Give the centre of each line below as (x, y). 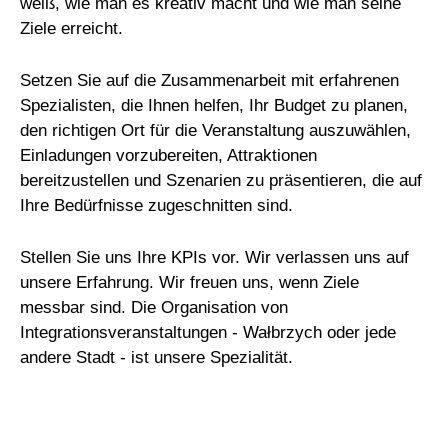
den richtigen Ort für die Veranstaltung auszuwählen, (216, 130)
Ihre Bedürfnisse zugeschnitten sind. (157, 205)
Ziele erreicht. (72, 28)
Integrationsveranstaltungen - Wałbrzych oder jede (208, 332)
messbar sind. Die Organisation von (154, 307)
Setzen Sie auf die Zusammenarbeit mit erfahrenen (210, 80)
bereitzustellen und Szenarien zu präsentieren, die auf (221, 180)
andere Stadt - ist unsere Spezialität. (157, 357)
